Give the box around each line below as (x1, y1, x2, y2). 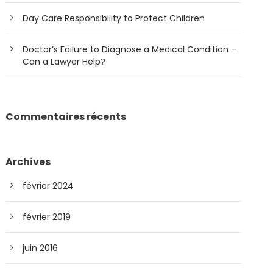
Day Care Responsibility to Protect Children (23, 12, 205, 24)
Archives (5, 154, 51, 169)
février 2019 (23, 210, 71, 223)
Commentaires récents (5, 109, 127, 124)
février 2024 (23, 179, 74, 192)
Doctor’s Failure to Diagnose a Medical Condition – (23, 43, 237, 55)
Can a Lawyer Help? (23, 55, 106, 68)
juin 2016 (23, 241, 58, 254)
